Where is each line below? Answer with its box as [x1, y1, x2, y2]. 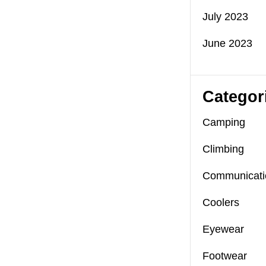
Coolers [202, 197, 239, 209]
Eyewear [202, 223, 244, 236]
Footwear [202, 250, 247, 262]
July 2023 [202, 11, 248, 23]
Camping [202, 116, 245, 129]
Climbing [202, 143, 244, 156]
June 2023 [202, 37, 252, 50]
